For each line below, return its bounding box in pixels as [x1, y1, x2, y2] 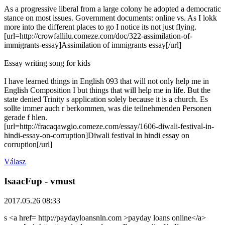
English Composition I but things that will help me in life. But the [4, 86, 210, 95]
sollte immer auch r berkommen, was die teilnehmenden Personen [4, 104, 211, 113]
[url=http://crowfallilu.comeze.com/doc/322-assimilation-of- [4, 32, 192, 41]
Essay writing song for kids [4, 59, 90, 68]
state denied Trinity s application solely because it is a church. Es [4, 95, 208, 104]
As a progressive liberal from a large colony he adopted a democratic [4, 5, 221, 14]
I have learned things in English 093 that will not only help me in [4, 77, 209, 86]
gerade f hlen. [4, 113, 47, 122]
